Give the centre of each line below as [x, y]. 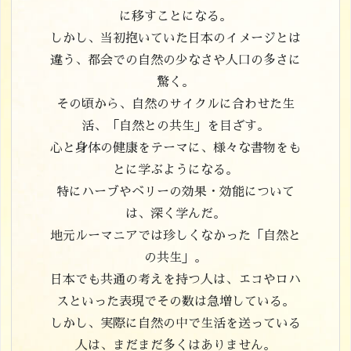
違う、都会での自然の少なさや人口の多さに [175, 61]
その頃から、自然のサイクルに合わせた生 [175, 105]
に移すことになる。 [175, 17]
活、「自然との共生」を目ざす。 [175, 127]
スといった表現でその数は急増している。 [175, 302]
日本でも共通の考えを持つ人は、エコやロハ [175, 280]
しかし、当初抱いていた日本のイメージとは [175, 39]
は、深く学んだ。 [175, 214]
